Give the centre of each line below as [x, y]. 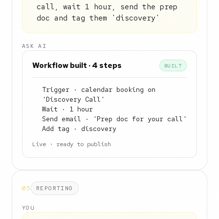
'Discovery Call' [73, 99]
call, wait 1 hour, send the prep [107, 7]
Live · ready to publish [72, 144]
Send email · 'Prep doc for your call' [114, 119]
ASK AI [34, 46]
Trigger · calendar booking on [99, 89]
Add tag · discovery [79, 129]
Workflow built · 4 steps [77, 65]
